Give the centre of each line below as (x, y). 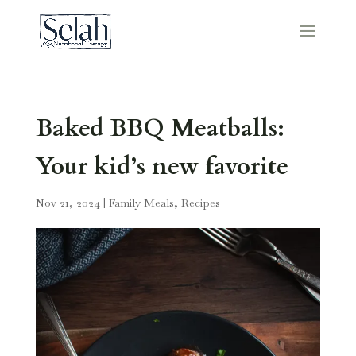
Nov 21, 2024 (68, 203)
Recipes (200, 203)
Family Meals (141, 203)
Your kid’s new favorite (162, 166)
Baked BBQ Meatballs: (160, 128)
